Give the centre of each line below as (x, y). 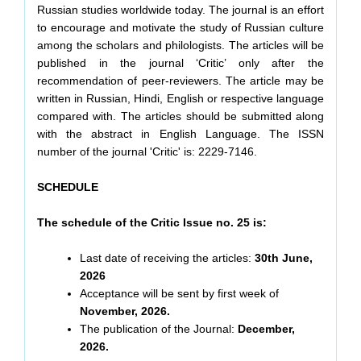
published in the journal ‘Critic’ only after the (180, 63)
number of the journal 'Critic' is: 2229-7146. (147, 152)
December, (266, 329)
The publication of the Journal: (159, 329)
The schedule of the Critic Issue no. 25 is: (152, 223)
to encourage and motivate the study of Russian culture (180, 28)
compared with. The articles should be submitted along (180, 116)
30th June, (284, 258)
